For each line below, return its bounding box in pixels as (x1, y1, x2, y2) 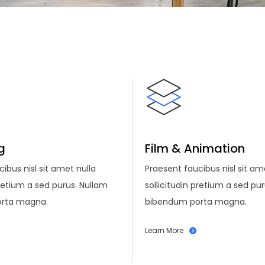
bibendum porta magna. (145, 195, 247, 208)
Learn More (145, 225, 183, 235)
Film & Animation (145, 140, 245, 157)
